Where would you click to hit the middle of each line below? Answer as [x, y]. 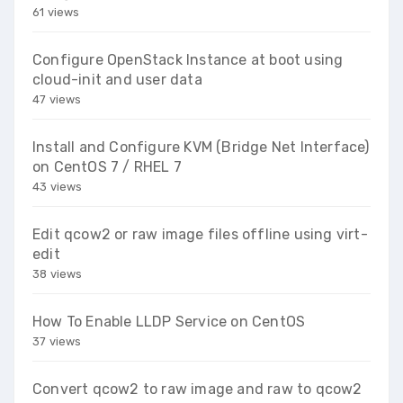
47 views [57, 99]
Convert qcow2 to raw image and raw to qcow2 [197, 389]
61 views [56, 12]
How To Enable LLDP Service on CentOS [169, 321]
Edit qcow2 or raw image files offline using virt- [200, 234]
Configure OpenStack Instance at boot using [188, 59]
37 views [57, 341]
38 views [58, 273]
